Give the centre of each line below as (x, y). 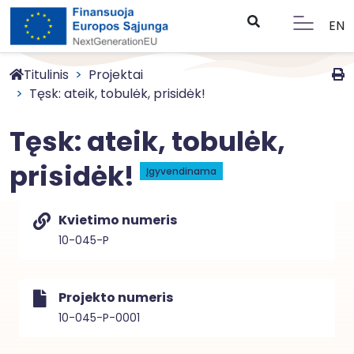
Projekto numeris (116, 298)
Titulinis (46, 75)
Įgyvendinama (181, 171)
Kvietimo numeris (118, 220)
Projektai (116, 75)
